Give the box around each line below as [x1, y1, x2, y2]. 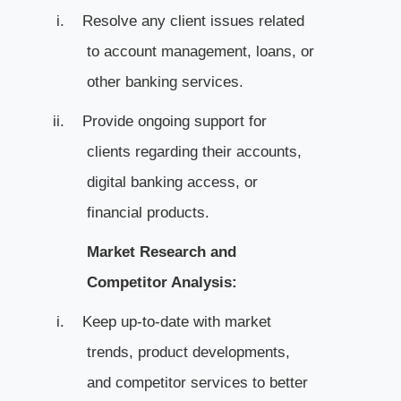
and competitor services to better [86, 373, 308, 391]
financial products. [86, 203, 209, 221]
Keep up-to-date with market [81, 312, 271, 330]
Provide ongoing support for [81, 112, 267, 130]
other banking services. [86, 73, 243, 90]
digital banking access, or [86, 173, 258, 191]
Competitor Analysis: [86, 273, 237, 291]
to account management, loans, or [86, 42, 314, 60]
